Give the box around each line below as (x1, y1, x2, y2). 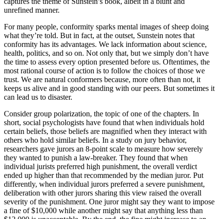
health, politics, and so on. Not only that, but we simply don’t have (4, 48, 209, 57)
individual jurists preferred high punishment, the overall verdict (4, 162, 197, 171)
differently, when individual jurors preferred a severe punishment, (4, 179, 205, 188)
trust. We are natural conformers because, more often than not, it (4, 75, 200, 84)
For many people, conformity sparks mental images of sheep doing (4, 22, 209, 31)
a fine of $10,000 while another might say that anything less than (4, 206, 203, 215)
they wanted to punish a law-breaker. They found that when (4, 153, 188, 162)
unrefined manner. (4, 5, 60, 14)
